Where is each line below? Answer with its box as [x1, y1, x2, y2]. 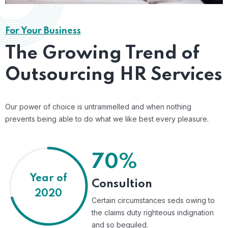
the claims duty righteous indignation [92, 208, 214, 217]
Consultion [92, 179, 152, 190]
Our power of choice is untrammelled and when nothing [5, 102, 191, 111]
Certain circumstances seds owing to [92, 196, 215, 205]
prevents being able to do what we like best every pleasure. [5, 115, 209, 124]
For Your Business [5, 26, 81, 36]
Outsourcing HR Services [5, 66, 222, 84]
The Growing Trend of [5, 44, 199, 63]
